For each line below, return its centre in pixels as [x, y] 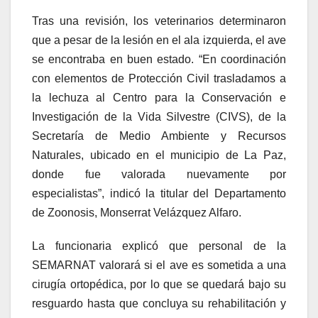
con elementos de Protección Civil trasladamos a [159, 78]
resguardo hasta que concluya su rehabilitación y [159, 303]
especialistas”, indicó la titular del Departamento [159, 193]
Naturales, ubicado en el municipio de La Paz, [159, 155]
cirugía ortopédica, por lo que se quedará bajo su [159, 284]
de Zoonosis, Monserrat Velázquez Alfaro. [137, 212]
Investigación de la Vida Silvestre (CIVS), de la [159, 116]
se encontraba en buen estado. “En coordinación [159, 59]
